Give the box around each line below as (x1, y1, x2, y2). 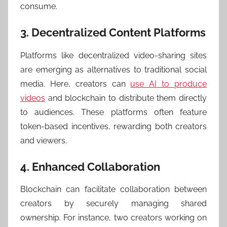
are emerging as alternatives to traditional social (20, 64, 207, 74)
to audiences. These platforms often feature (20, 107, 207, 117)
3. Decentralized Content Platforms (20, 26, 206, 40)
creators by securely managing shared (20, 199, 207, 209)
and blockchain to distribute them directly (45, 93, 207, 103)
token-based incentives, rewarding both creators (20, 121, 207, 131)
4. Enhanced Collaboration (20, 160, 160, 173)
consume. (20, 2, 57, 12)
